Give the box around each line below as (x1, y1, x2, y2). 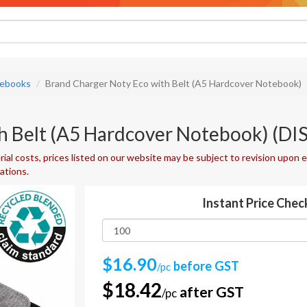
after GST (177, 283, 244, 300)
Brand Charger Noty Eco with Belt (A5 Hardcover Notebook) (45, 77, 302, 89)
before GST (171, 258, 239, 273)
